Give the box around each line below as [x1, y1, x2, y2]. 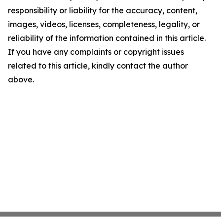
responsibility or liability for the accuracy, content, [8, 5, 197, 16]
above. [8, 74, 34, 85]
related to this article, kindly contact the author [8, 61, 188, 71]
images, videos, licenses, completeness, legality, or [8, 19, 200, 30]
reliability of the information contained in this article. [8, 33, 206, 43]
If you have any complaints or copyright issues [8, 47, 184, 57]
